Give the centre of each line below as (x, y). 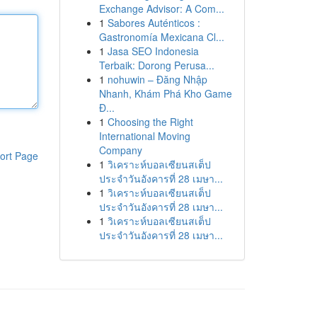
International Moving (144, 136)
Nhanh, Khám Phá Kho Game (165, 93)
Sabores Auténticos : (154, 23)
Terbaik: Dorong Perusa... (156, 65)
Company (120, 150)
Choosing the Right (150, 122)
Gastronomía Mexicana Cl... (161, 37)
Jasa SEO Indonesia (153, 51)
